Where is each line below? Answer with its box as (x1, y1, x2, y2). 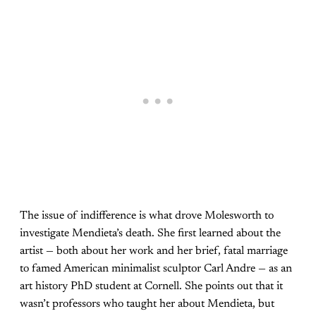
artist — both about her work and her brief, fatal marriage (20, 245, 288, 257)
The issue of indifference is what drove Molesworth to (20, 209, 274, 221)
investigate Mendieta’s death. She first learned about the (20, 227, 281, 239)
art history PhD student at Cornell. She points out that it (20, 280, 283, 292)
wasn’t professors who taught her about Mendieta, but (20, 298, 274, 310)
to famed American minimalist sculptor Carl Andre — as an (20, 262, 292, 274)
